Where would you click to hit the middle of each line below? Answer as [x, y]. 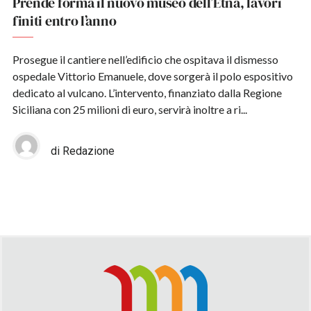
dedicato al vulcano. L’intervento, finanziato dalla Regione [147, 93]
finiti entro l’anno [64, 21]
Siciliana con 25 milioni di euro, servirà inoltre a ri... [129, 110]
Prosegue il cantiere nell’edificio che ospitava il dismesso [145, 60]
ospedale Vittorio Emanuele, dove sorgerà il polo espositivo [152, 76]
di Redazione [82, 151]
